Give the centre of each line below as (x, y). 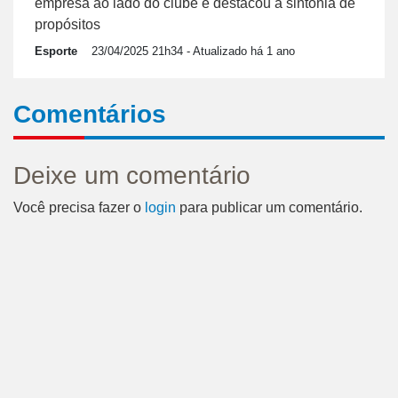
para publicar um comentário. (269, 208)
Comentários (90, 115)
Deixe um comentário (132, 176)
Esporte (56, 52)
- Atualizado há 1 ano (239, 52)
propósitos (68, 25)
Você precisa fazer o (79, 208)
